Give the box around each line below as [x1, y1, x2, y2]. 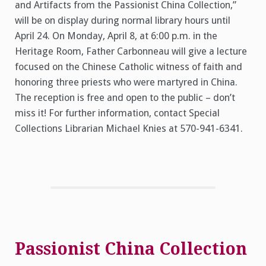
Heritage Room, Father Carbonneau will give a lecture [15, 45, 247, 57]
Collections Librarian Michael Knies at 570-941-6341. [15, 122, 243, 134]
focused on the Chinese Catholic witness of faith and [15, 61, 242, 72]
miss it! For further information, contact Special [15, 107, 220, 119]
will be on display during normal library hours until [15, 14, 230, 26]
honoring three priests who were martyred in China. [15, 76, 237, 88]
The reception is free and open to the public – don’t [15, 91, 235, 103]
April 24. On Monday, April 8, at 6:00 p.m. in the [15, 30, 217, 42]
